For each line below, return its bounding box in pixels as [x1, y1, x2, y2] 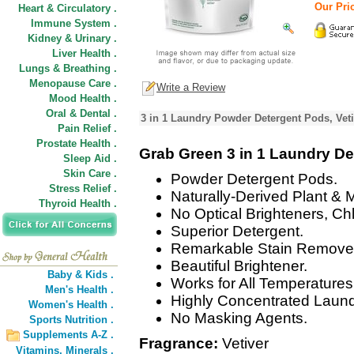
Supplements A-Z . [23, 329, 114, 341]
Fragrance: [139, 335, 218, 352]
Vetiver [218, 335, 269, 352]
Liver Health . [52, 47, 117, 59]
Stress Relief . [49, 183, 117, 194]
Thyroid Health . [39, 198, 117, 209]
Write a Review [156, 81, 225, 94]
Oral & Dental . [46, 107, 117, 119]
